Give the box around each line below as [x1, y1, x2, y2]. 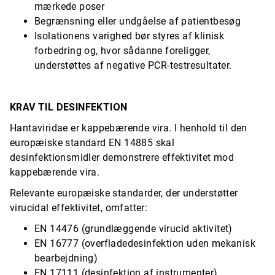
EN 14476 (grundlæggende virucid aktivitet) [34, 223, 233, 234]
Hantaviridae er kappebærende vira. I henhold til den [10, 122, 247, 134]
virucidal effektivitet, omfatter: [10, 202, 148, 214]
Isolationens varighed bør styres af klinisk [34, 30, 225, 42]
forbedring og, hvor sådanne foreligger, [34, 45, 211, 56]
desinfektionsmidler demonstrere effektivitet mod [10, 152, 234, 163]
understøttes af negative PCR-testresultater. [34, 60, 232, 71]
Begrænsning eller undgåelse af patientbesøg [34, 15, 241, 27]
